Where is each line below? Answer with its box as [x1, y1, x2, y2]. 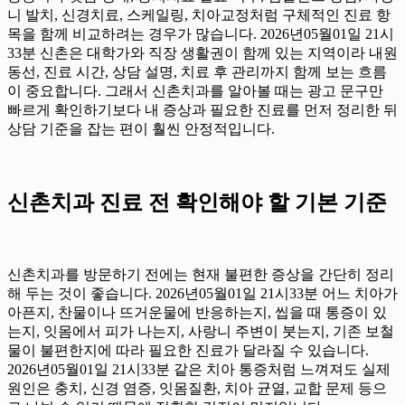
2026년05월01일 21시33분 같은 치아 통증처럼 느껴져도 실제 [7, 361, 391, 377]
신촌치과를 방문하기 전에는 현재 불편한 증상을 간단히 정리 [7, 266, 394, 282]
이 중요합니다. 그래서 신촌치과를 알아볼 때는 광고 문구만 [7, 82, 383, 99]
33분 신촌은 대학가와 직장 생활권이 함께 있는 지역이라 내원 [7, 44, 398, 61]
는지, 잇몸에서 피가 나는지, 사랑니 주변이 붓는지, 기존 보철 [7, 323, 394, 339]
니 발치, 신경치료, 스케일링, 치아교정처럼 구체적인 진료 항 [7, 6, 391, 23]
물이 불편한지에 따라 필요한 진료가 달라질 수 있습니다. [7, 342, 369, 358]
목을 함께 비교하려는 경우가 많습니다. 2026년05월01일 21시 [7, 25, 394, 42]
